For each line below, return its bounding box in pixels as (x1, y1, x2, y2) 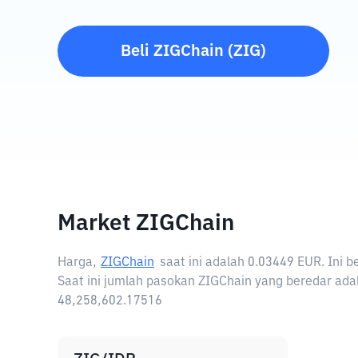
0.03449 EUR (248, 257, 321, 269)
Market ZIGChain (58, 213, 234, 235)
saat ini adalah (160, 257, 248, 269)
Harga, (58, 257, 97, 269)
